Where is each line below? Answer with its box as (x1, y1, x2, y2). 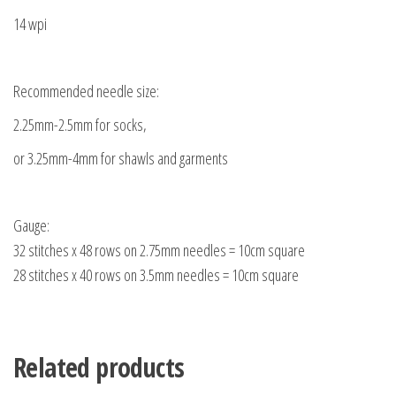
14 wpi (13, 12, 47, 34)
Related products (13, 348, 185, 385)
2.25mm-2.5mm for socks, (13, 113, 147, 135)
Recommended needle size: (13, 80, 159, 102)
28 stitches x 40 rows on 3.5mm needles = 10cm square (13, 263, 299, 286)
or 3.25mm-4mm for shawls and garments (13, 147, 228, 169)
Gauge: (13, 214, 49, 236)
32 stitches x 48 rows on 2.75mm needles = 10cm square (13, 239, 305, 261)
